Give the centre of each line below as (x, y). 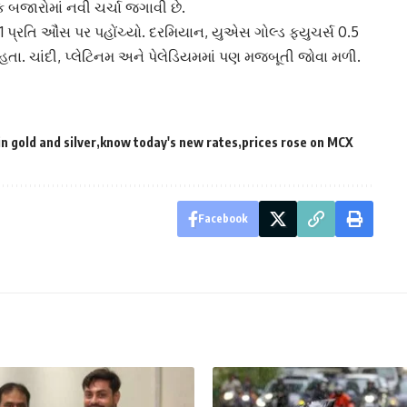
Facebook (223, 219)
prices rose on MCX (298, 143)
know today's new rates (169, 143)
